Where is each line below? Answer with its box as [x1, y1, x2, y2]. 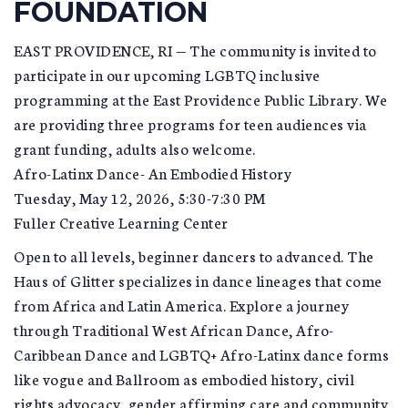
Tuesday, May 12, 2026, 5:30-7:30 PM [14, 186, 266, 208]
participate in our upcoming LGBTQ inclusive [14, 63, 321, 85]
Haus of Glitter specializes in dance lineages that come [14, 270, 382, 291]
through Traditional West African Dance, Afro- [14, 319, 334, 340]
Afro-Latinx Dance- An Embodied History [14, 161, 291, 183]
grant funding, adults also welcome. [14, 137, 256, 158]
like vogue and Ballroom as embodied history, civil [14, 368, 354, 389]
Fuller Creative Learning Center [14, 210, 229, 232]
